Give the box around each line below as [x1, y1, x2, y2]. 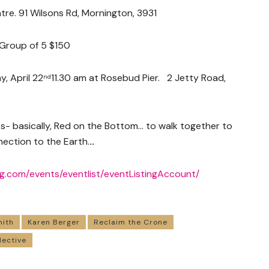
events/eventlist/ [29, 167, 104, 180]
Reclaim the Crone [94, 217, 168, 227]
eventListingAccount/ [104, 167, 199, 180]
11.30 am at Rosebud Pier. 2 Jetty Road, [51, 71, 226, 84]
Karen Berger [28, 217, 80, 227]
